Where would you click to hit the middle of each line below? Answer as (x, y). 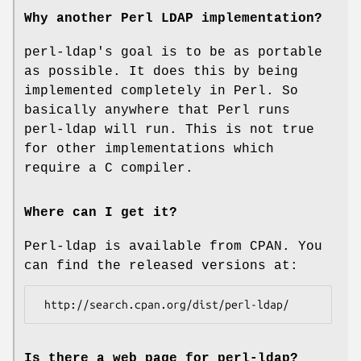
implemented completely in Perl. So (161, 91)
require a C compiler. (109, 168)
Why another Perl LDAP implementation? (173, 18)
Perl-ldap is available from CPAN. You (173, 246)
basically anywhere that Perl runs (157, 110)
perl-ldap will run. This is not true (169, 129)
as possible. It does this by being (161, 71)
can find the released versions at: (161, 266)
